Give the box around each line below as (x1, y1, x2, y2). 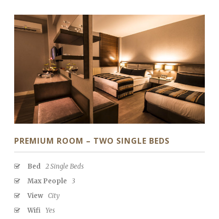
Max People (27, 176, 67, 185)
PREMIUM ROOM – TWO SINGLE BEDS (14, 135, 170, 146)
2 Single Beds (45, 162, 84, 171)
